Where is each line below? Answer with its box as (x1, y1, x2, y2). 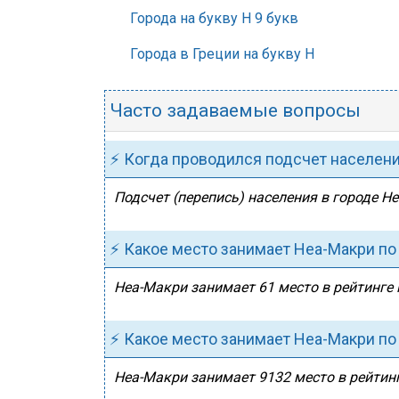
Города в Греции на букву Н (130, 45, 314, 62)
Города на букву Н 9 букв (130, 10, 298, 27)
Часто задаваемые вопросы (110, 100, 361, 121)
